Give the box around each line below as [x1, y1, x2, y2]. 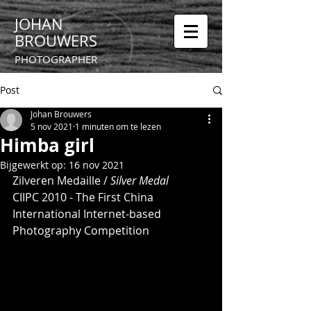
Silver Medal [110, 173, 169, 188]
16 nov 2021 [69, 158, 124, 171]
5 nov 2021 [31, 121, 73, 132]
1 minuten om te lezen [75, 121, 161, 132]
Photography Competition [12, 223, 149, 238]
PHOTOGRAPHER [15, 52, 97, 66]
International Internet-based [12, 206, 164, 221]
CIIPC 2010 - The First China [12, 190, 156, 205]
